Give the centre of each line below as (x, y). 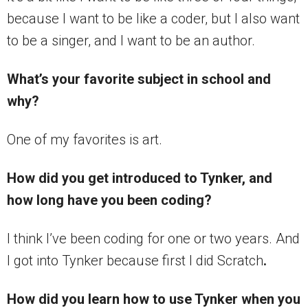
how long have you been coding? (109, 200)
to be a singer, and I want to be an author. (131, 41)
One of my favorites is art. (85, 140)
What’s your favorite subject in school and (139, 79)
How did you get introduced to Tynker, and (140, 178)
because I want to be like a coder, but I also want (153, 19)
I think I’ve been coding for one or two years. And (153, 239)
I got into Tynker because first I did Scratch (135, 261)
